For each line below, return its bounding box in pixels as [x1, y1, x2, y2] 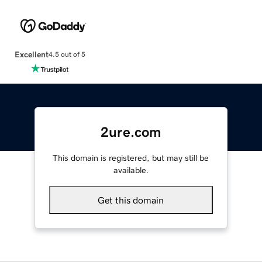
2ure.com [100, 125, 161, 139]
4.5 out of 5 [48, 51, 85, 58]
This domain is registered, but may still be [53, 153, 209, 162]
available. [113, 166, 149, 174]
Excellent [14, 50, 49, 58]
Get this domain [98, 195, 164, 205]
